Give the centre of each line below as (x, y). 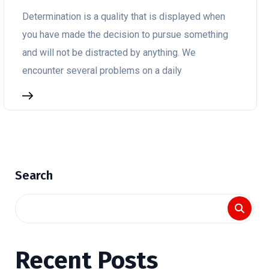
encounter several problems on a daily (102, 71)
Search (34, 175)
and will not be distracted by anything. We (109, 53)
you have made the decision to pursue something (125, 35)
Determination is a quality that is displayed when (124, 17)
